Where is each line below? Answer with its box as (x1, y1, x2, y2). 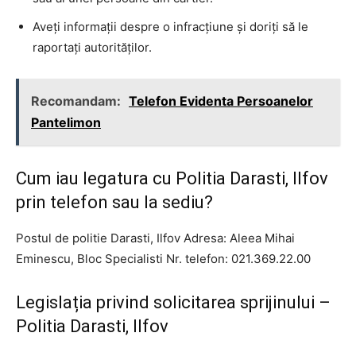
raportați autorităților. (33, 39, 152, 55)
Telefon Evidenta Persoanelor (129, 92, 313, 109)
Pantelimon (31, 114, 101, 130)
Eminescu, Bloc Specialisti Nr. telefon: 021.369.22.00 (16, 250, 311, 266)
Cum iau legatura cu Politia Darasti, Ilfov (16, 168, 328, 188)
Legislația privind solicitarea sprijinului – (16, 292, 331, 312)
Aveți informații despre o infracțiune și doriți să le (33, 18, 308, 34)
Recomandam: (31, 92, 124, 109)
